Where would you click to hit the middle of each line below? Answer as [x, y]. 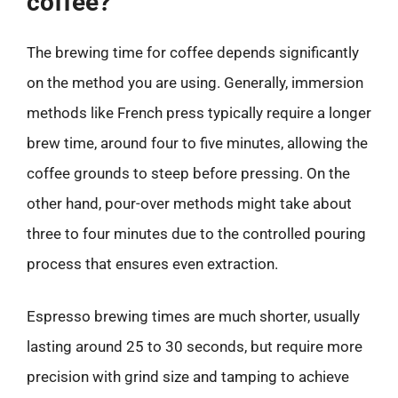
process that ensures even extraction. [152, 263]
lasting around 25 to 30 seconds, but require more [195, 346]
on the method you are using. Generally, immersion [195, 82]
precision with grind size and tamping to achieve [188, 377]
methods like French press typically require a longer [199, 112]
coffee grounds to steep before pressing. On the [188, 173]
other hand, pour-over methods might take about [189, 203]
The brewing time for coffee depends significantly [193, 52]
